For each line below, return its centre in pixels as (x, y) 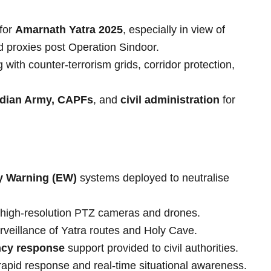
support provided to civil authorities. (152, 248)
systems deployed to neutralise (153, 178)
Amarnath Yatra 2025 (69, 29)
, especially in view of (174, 29)
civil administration (170, 100)
